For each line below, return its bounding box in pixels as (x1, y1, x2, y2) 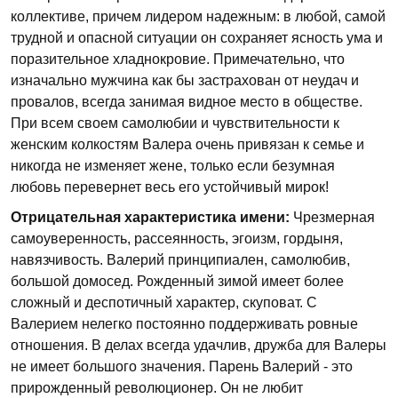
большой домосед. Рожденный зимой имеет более (11, 274, 344, 289)
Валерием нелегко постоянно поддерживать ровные (11, 316, 358, 331)
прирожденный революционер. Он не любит (11, 380, 303, 395)
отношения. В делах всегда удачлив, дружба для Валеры (11, 338, 386, 353)
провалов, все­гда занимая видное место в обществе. (11, 94, 362, 109)
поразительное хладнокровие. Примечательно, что (11, 52, 345, 67)
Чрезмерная (290, 210, 375, 225)
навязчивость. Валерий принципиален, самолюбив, (11, 252, 350, 267)
